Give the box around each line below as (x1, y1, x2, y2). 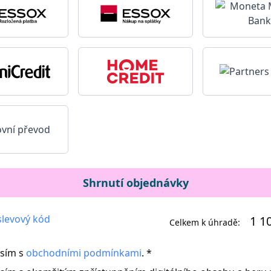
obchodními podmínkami (26, 246, 142, 260)
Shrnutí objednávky (82, 175, 189, 190)
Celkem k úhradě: (169, 217, 240, 228)
